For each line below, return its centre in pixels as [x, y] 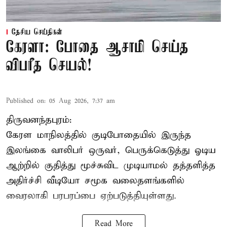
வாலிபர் [70, 150]
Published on [25, 101]
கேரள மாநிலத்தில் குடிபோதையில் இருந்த [99, 135]
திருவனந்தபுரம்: [39, 120]
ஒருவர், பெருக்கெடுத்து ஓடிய [152, 150]
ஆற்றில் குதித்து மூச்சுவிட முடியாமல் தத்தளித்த [111, 166]
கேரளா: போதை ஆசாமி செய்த [97, 48]
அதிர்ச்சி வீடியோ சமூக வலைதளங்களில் [95, 181]
